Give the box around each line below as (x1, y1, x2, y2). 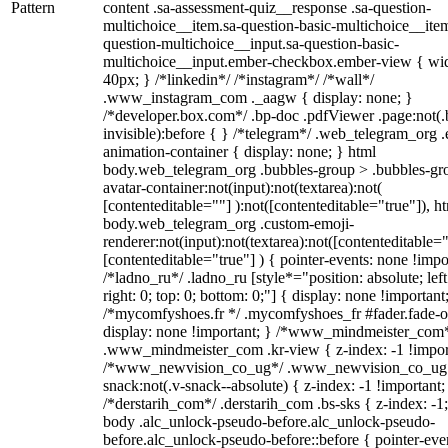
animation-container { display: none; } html (103, 143, 376, 160)
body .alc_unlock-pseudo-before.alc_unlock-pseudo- (103, 413, 435, 430)
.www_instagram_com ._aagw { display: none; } (103, 89, 413, 106)
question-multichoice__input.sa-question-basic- (103, 35, 399, 52)
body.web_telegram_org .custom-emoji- (103, 215, 354, 232)
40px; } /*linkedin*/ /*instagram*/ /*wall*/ (103, 71, 374, 88)
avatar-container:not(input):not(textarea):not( (103, 179, 382, 196)
